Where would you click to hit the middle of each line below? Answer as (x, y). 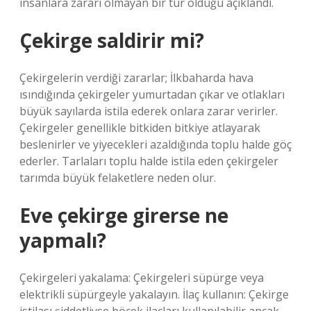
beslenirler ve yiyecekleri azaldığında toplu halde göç (155, 144)
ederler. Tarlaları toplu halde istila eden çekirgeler (149, 161)
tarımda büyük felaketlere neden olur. (118, 178)
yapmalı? (63, 240)
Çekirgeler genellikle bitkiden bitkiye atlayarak (140, 128)
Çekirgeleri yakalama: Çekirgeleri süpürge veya (142, 278)
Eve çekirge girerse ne (124, 215)
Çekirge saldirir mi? (112, 40)
